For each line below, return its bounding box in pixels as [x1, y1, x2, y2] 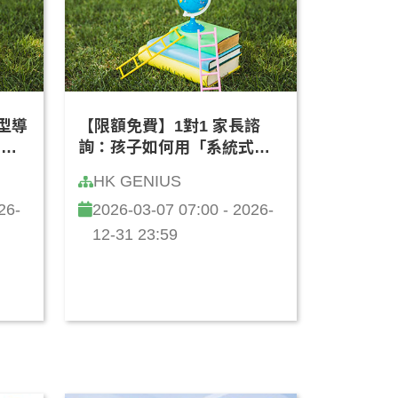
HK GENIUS [93, 171, 181, 190]
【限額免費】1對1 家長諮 [78, 116, 260, 135]
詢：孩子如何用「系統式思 [78, 138, 270, 156]
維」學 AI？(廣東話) [78, 159, 221, 178]
